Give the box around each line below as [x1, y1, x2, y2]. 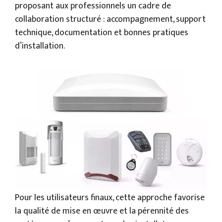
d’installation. [15, 38, 65, 54]
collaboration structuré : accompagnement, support [15, 11, 206, 27]
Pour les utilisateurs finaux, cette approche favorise [15, 190, 205, 205]
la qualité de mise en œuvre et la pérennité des [15, 203, 189, 219]
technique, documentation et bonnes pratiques [15, 25, 188, 40]
